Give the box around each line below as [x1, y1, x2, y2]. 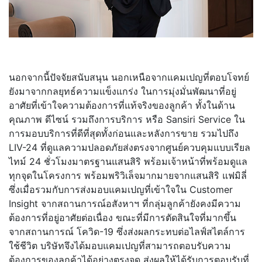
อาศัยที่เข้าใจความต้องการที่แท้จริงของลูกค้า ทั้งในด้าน [9, 99, 235, 111]
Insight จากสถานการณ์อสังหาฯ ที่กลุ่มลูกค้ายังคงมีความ [9, 197, 241, 209]
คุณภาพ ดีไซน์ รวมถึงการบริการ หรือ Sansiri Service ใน [9, 113, 245, 125]
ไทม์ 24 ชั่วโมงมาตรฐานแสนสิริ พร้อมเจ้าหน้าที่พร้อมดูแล [9, 155, 247, 167]
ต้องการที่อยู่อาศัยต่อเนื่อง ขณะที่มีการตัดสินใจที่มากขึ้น [9, 211, 236, 223]
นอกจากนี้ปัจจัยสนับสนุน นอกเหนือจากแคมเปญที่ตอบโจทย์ [9, 71, 249, 83]
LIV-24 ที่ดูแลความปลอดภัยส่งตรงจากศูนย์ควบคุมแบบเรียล [9, 141, 250, 153]
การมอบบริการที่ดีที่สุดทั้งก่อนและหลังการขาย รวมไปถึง [9, 127, 239, 139]
